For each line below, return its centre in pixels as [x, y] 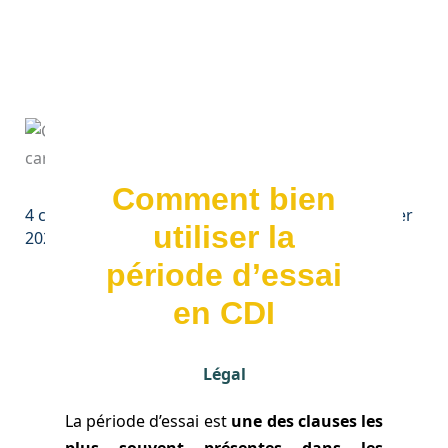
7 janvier [380, 214]
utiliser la [224, 236]
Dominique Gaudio [265, 214]
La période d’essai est [148, 421]
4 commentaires [86, 214]
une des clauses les [307, 421]
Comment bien [224, 198]
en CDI [224, 312]
